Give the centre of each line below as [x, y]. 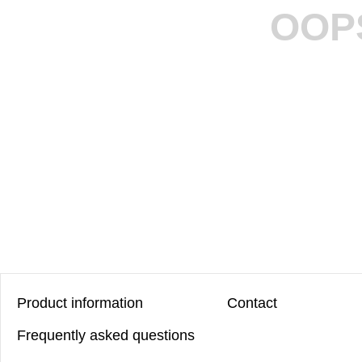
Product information [80, 303]
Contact [253, 303]
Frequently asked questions [106, 335]
